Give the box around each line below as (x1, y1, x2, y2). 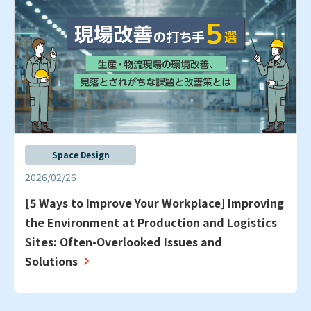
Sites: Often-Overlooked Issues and (25, 233, 222, 250)
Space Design (51, 148, 110, 160)
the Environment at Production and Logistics (25, 213, 277, 230)
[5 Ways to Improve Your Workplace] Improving (25, 194, 284, 211)
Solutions (25, 252, 78, 269)
